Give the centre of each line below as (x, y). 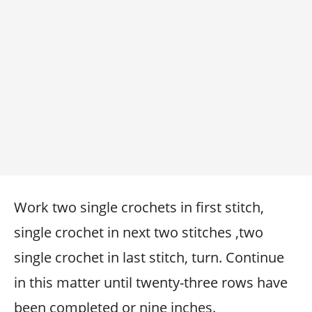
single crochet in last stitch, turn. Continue (149, 257)
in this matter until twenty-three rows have (151, 282)
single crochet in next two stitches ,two (139, 232)
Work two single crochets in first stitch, (139, 207)
